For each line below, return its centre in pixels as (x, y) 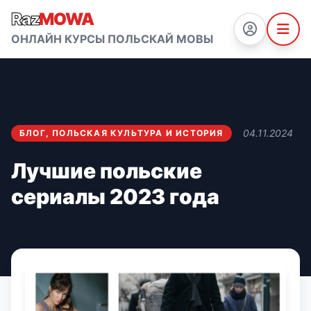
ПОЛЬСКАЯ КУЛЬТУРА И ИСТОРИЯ (138, 133)
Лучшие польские (107, 171)
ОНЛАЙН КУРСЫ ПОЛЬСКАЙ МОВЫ (112, 39)
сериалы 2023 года (115, 196)
